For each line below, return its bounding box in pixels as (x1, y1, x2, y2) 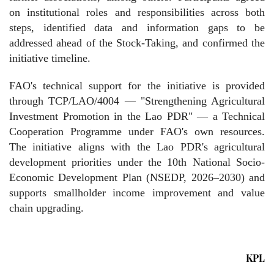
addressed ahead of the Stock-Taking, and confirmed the (9, 36, 265, 49)
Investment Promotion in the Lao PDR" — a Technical (9, 109, 265, 122)
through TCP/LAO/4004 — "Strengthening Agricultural (9, 94, 265, 107)
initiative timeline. (9, 51, 91, 64)
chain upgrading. (9, 201, 84, 214)
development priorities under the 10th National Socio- (9, 155, 265, 168)
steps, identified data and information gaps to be (9, 21, 265, 34)
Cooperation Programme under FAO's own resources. (9, 125, 265, 138)
